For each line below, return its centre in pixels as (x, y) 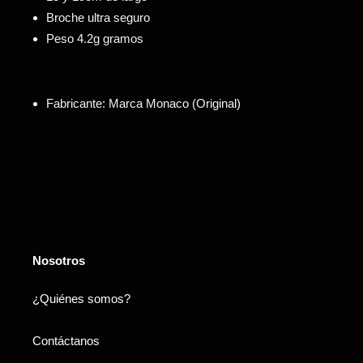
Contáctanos (66, 341)
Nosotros (59, 260)
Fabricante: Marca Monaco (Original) (145, 104)
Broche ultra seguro (100, 18)
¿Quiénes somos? (81, 299)
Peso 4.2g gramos (95, 39)
